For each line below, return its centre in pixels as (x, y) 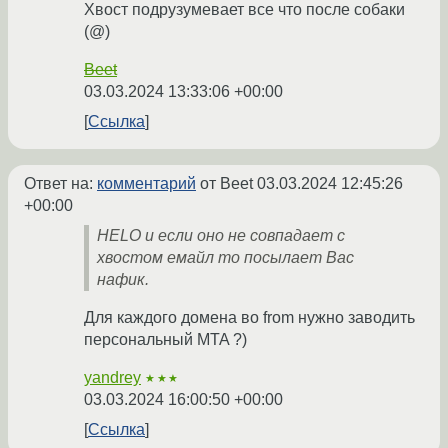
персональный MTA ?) (165, 340)
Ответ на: (60, 184)
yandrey (112, 378)
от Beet (226, 184)
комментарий (146, 184)
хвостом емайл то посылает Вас (225, 258)
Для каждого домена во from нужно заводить (249, 318)
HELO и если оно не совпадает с (221, 236)
